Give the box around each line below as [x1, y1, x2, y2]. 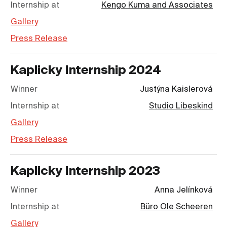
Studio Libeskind [149, 102, 213, 111]
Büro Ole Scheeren [140, 203, 213, 212]
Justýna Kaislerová [140, 86, 213, 94]
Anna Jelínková [155, 186, 213, 195]
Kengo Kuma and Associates [101, 2, 213, 10]
